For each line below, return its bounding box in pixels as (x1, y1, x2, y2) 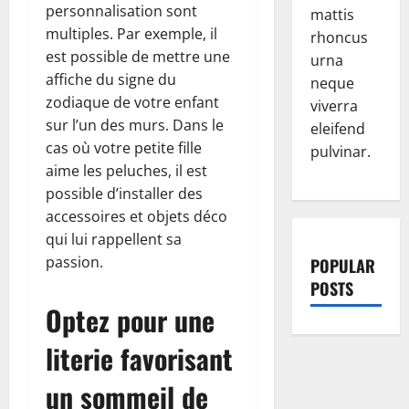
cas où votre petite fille (46, 137, 202, 158)
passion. (46, 251, 107, 272)
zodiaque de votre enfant (46, 91, 219, 112)
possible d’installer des (46, 183, 203, 204)
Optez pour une (46, 299, 215, 341)
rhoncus (309, 27, 368, 48)
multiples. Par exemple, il (46, 23, 217, 44)
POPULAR (309, 254, 375, 278)
